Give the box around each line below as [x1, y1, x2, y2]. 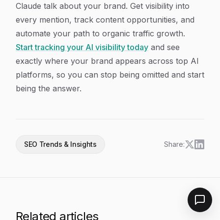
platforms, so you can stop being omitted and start [16, 70, 204, 80]
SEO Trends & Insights [24, 140, 97, 148]
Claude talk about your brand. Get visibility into [16, 1, 190, 11]
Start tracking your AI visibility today [16, 42, 148, 52]
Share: [164, 140, 185, 148]
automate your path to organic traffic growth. [16, 28, 185, 38]
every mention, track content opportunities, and [16, 15, 194, 25]
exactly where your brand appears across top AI [16, 56, 199, 66]
